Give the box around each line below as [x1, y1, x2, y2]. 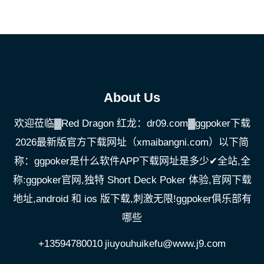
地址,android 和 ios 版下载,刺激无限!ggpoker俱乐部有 [12, 193, 252, 204]
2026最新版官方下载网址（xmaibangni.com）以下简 [15, 136, 249, 148]
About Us [104, 90, 160, 105]
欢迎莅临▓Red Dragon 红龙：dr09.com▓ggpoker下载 [14, 117, 250, 129]
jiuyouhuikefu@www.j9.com [105, 237, 226, 249]
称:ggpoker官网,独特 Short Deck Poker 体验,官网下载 [12, 174, 252, 186]
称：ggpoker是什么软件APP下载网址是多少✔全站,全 [14, 155, 250, 167]
